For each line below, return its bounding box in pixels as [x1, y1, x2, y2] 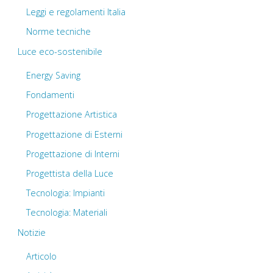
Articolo [26, 250, 57, 262]
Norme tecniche [26, 26, 91, 38]
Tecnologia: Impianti [26, 187, 105, 199]
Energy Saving [26, 69, 81, 82]
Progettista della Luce [26, 168, 114, 179]
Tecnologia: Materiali [26, 207, 108, 219]
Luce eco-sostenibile [17, 45, 102, 57]
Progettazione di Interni [26, 147, 120, 160]
